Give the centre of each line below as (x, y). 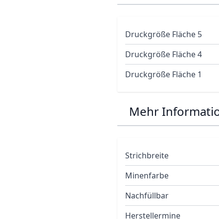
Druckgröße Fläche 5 (164, 34)
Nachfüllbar (147, 196)
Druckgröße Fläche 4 (164, 54)
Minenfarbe (147, 175)
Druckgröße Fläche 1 (164, 74)
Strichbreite (147, 155)
